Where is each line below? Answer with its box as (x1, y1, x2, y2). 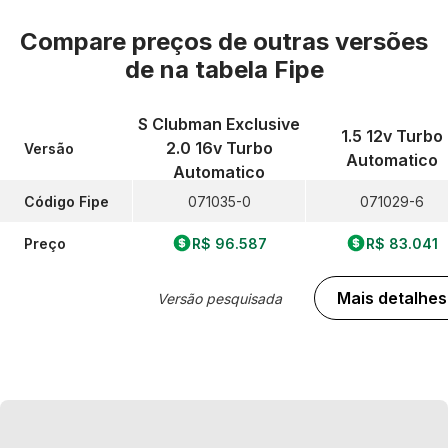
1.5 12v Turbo (341, 126, 443, 146)
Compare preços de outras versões (20, 27, 428, 56)
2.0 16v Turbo (165, 138, 273, 158)
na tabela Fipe (159, 55, 324, 84)
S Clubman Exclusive (138, 114, 300, 134)
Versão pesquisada (156, 289, 282, 307)
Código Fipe (24, 192, 109, 210)
